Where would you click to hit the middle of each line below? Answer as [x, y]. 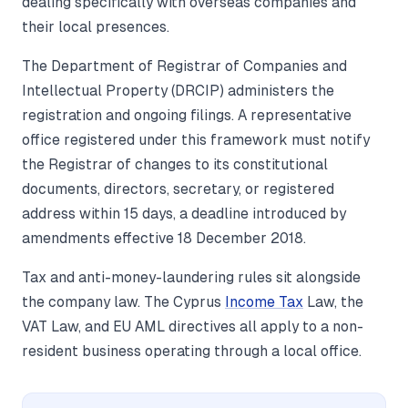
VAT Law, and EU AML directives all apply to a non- [193, 326]
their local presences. [96, 27]
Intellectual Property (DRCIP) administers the [178, 91]
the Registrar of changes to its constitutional [175, 164]
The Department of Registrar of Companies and [184, 66]
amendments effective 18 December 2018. [164, 238]
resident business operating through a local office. [192, 351]
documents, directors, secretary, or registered [178, 189]
